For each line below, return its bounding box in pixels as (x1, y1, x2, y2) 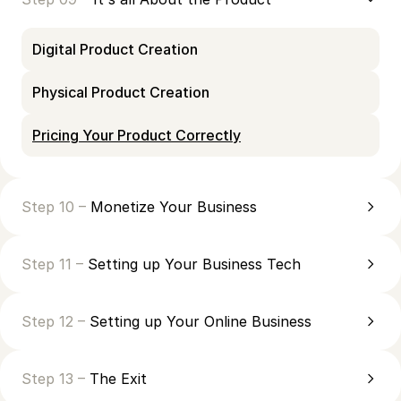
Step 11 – (21, 254, 88, 273)
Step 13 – (21, 369, 90, 388)
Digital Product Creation (32, 39, 198, 58)
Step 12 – (21, 311, 90, 330)
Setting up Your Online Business (90, 311, 311, 330)
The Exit (90, 369, 147, 388)
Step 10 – (21, 197, 90, 216)
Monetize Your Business (90, 197, 257, 216)
